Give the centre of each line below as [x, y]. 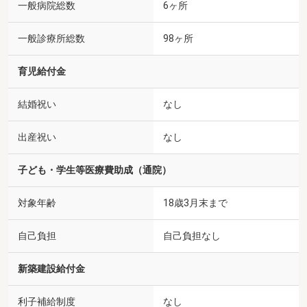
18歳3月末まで [195, 202]
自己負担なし [192, 235]
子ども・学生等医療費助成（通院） [95, 170]
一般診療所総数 [51, 38]
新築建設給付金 [51, 269]
